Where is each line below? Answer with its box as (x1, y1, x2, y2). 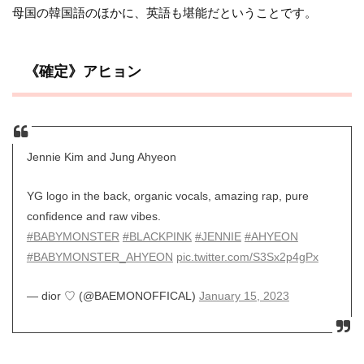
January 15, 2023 (198, 289, 289, 303)
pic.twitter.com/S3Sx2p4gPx (175, 250, 318, 264)
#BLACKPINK (122, 230, 192, 244)
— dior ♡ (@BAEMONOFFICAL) (26, 289, 199, 303)
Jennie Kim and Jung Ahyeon (26, 150, 176, 164)
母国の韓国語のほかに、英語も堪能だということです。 (12, 5, 318, 19)
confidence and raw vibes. (26, 210, 161, 223)
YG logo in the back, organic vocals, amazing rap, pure (26, 189, 309, 203)
